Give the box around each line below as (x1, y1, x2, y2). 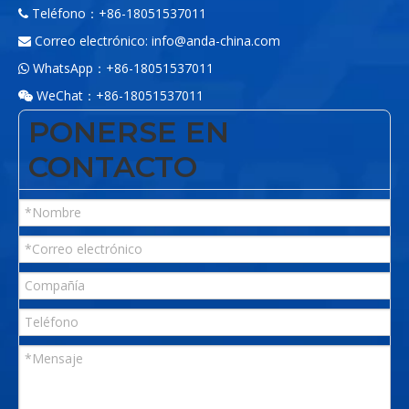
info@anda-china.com (152, 32, 280, 50)
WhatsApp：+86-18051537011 (29, 59, 214, 78)
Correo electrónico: (31, 32, 152, 50)
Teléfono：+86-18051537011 (28, 5, 206, 23)
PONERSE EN (28, 114, 229, 151)
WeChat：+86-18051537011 (33, 87, 204, 105)
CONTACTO (28, 149, 197, 185)
